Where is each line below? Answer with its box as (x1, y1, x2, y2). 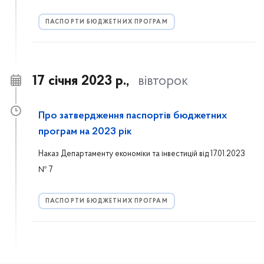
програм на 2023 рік (38, 127, 132, 137)
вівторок (138, 74, 188, 88)
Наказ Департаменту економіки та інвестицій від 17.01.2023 (38, 150, 245, 159)
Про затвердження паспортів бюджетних (38, 111, 227, 121)
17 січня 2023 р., (32, 74, 129, 88)
